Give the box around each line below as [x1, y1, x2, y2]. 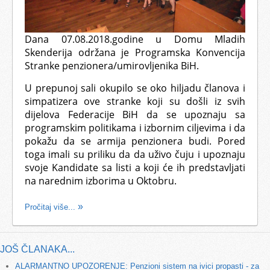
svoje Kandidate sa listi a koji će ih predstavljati [25, 160, 245, 174]
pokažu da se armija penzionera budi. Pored [25, 134, 245, 148]
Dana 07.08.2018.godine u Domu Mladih [25, 32, 245, 46]
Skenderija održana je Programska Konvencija [25, 45, 245, 59]
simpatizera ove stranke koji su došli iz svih [25, 94, 245, 108]
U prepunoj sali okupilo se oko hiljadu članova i [25, 81, 245, 95]
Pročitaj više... [25, 202, 78, 212]
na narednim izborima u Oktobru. [25, 174, 177, 187]
